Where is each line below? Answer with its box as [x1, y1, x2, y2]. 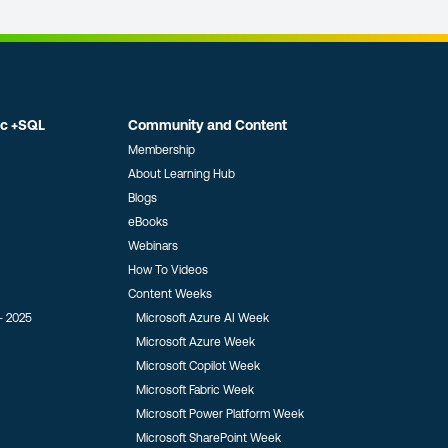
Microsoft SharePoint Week [135, 431, 281, 445]
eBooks [127, 215, 168, 229]
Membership [127, 143, 195, 157]
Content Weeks [127, 287, 212, 301]
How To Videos [127, 263, 208, 277]
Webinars [127, 239, 178, 253]
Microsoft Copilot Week [135, 359, 260, 373]
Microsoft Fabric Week [135, 383, 254, 397]
